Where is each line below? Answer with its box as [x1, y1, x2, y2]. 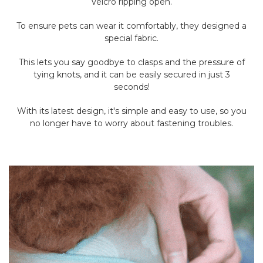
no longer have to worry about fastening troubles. [30, 118, 233, 129]
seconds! [113, 82, 150, 93]
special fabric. [104, 33, 159, 44]
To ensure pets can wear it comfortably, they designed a [16, 21, 247, 32]
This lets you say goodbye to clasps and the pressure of [18, 57, 245, 68]
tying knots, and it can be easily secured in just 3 [33, 69, 230, 80]
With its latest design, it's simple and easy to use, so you [16, 106, 247, 117]
